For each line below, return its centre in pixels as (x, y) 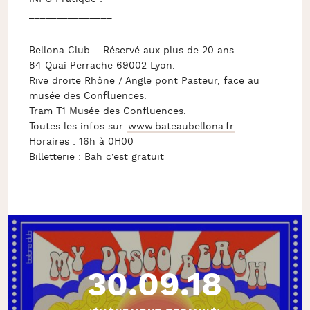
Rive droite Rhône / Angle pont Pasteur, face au (144, 81)
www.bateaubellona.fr (181, 127)
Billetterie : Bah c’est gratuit (96, 157)
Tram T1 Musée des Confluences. (107, 111)
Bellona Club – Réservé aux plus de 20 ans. (134, 51)
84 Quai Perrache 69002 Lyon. (102, 66)
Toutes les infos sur (77, 127)
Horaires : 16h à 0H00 (83, 142)
